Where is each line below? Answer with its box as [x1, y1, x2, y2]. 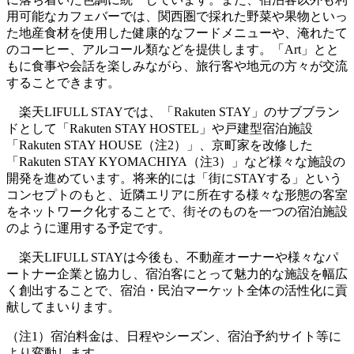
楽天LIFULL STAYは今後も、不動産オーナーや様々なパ [6, 250, 338, 264]
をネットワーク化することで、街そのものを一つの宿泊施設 [6, 204, 348, 218]
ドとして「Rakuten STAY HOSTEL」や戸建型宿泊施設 [6, 121, 313, 135]
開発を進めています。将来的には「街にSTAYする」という [6, 171, 342, 185]
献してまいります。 [6, 299, 120, 314]
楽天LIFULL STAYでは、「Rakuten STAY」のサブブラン [6, 104, 340, 119]
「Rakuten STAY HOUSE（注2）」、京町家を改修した [6, 137, 313, 152]
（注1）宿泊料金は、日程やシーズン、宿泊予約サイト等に [6, 329, 341, 343]
